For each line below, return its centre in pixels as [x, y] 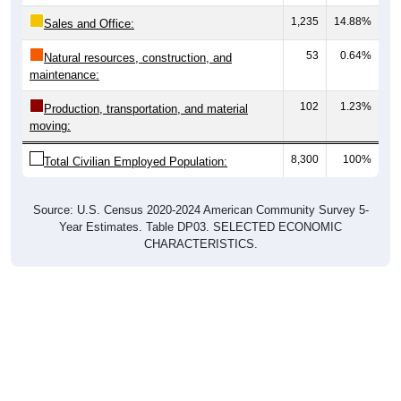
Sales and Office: [89, 23]
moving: [50, 125]
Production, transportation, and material [146, 108]
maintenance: [64, 74]
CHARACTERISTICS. [200, 243]
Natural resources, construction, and [138, 57]
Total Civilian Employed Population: [136, 161]
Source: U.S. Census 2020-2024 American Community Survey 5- [200, 209]
